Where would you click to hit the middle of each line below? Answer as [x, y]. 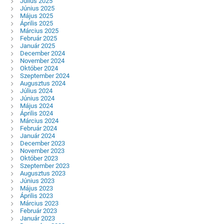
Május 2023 [36, 188]
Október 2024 [39, 68]
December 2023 [42, 143]
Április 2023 [36, 195]
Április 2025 [36, 23]
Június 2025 [37, 8]
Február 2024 [38, 128]
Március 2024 [39, 120]
